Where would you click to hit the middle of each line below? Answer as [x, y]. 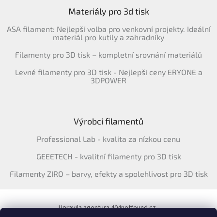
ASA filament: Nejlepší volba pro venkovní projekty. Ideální [108, 29]
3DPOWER [108, 80]
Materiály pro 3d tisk [108, 11]
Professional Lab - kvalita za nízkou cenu [108, 139]
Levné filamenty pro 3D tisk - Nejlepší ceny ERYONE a [108, 72]
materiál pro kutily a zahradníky [108, 37]
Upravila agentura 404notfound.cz [107, 208]
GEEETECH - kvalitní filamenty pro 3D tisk [108, 156]
